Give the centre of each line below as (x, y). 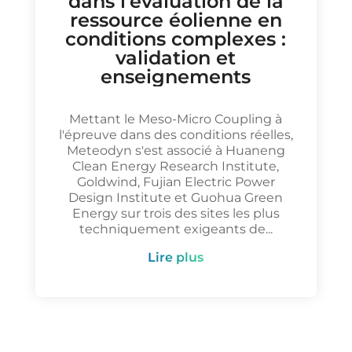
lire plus (180, 257)
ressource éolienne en (176, 20)
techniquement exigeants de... (176, 229)
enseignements (176, 77)
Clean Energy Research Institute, (176, 166)
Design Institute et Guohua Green (176, 198)
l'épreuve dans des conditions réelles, (176, 135)
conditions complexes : (176, 39)
